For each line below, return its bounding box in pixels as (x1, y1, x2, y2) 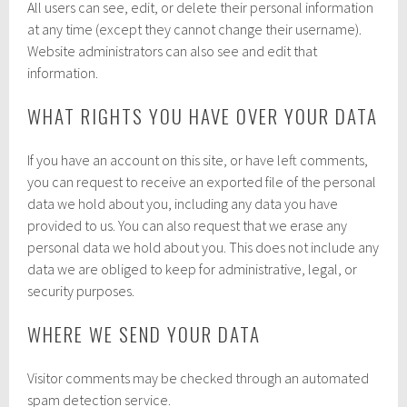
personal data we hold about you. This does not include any (27, 237, 380, 256)
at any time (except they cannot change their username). (27, 19, 362, 38)
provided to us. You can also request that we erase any (27, 215, 348, 234)
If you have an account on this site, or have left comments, (27, 150, 369, 169)
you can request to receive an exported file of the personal (27, 172, 377, 191)
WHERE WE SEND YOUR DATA (27, 319, 262, 348)
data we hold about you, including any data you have (27, 194, 339, 213)
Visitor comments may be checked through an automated (27, 368, 370, 387)
